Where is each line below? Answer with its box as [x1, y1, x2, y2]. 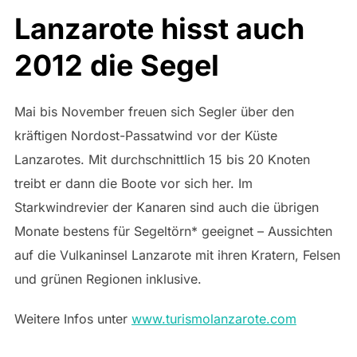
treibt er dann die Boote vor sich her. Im [14, 175, 253, 192]
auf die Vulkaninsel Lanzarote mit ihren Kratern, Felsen [14, 247, 340, 264]
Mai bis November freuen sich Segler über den [14, 104, 294, 120]
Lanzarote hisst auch [14, 11, 304, 47]
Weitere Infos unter [14, 311, 131, 328]
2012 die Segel [14, 48, 219, 84]
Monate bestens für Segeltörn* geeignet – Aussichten [14, 223, 332, 240]
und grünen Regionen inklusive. [14, 271, 202, 288]
